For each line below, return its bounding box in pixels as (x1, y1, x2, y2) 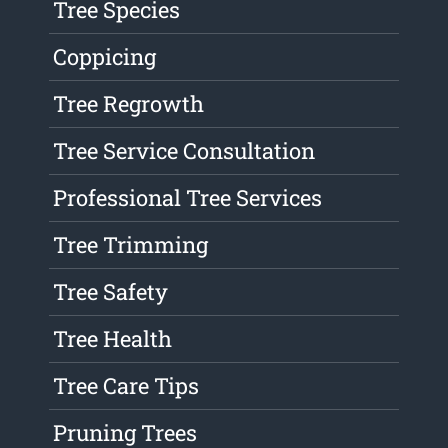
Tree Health (53, 324, 173, 354)
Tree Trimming (53, 230, 209, 260)
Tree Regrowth (53, 89, 205, 119)
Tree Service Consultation (53, 136, 316, 166)
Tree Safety (53, 277, 169, 307)
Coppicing (53, 42, 157, 72)
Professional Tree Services (53, 183, 323, 213)
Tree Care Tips (53, 371, 200, 401)
